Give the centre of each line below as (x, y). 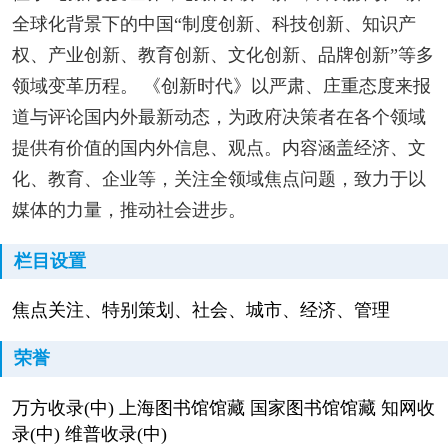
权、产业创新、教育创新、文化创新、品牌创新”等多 (222, 54)
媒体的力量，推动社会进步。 (128, 209)
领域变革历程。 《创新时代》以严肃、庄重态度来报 (221, 85)
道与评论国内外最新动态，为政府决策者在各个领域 (218, 116)
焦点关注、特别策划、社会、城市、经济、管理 (200, 310)
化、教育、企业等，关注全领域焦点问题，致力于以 (218, 178)
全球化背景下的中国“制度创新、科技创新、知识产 (213, 23)
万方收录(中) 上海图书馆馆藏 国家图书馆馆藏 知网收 (223, 407)
